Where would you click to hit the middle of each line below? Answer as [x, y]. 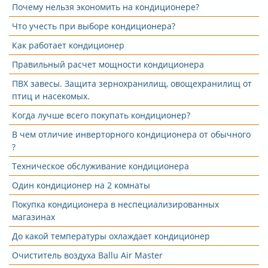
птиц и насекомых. [51, 96]
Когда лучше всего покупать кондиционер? [101, 115]
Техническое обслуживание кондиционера [100, 166]
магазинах [33, 217]
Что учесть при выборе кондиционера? [94, 26]
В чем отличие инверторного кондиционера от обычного [131, 134]
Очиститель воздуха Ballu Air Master [87, 255]
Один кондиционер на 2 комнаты [81, 185]
